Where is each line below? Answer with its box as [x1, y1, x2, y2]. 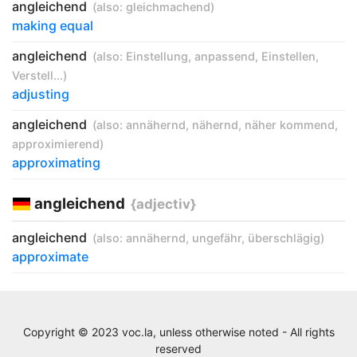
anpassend [194, 49, 255, 63]
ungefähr [192, 231, 241, 245]
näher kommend [245, 118, 335, 131]
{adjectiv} [131, 196, 196, 212]
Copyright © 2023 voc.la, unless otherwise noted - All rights [22, 325, 335, 339]
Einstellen [261, 49, 316, 63]
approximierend [12, 137, 100, 151]
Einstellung [126, 49, 188, 63]
